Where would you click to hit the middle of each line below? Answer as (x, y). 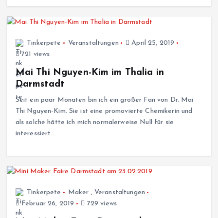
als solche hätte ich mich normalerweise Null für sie (94, 123)
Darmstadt (40, 84)
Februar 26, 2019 (47, 203)
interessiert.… (36, 134)
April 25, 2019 (152, 43)
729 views (101, 203)
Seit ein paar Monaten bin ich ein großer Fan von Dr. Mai (104, 100)
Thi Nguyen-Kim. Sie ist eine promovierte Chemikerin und (104, 111)
